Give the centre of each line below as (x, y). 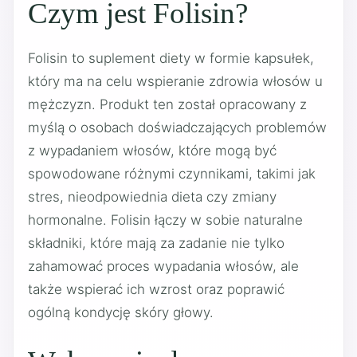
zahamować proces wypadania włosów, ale (163, 266)
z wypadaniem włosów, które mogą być (152, 150)
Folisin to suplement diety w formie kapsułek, (171, 58)
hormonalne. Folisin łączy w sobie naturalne (165, 220)
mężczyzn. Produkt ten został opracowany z (167, 104)
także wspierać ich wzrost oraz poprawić (156, 289)
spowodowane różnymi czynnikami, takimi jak (172, 173)
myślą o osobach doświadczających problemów (177, 127)
